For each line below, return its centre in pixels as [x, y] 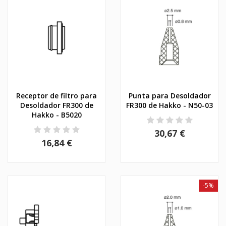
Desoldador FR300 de [56, 105]
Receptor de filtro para [56, 95]
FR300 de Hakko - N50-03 [169, 105]
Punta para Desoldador [169, 95]
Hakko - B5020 [56, 115]
